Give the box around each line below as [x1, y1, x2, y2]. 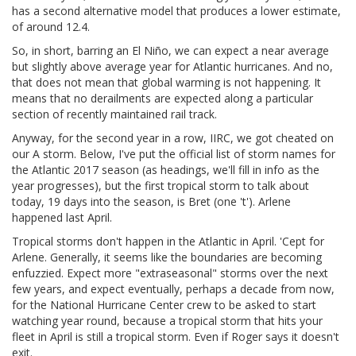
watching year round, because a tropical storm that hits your [12, 312, 323, 328]
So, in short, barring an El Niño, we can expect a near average [12, 42, 329, 58]
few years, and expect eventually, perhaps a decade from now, [12, 281, 335, 296]
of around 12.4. [12, 18, 90, 34]
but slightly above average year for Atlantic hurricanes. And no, [12, 58, 333, 74]
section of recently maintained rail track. [12, 106, 217, 122]
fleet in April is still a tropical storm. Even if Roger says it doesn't [12, 328, 339, 344]
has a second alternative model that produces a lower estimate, [12, 2, 341, 18]
